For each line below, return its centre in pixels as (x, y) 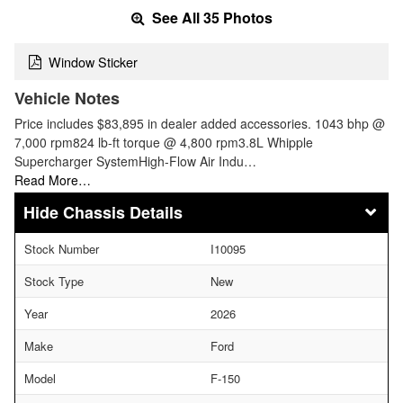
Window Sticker (93, 61)
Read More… (53, 179)
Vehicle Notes (67, 98)
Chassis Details (123, 212)
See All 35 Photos (210, 18)
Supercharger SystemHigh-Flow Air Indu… (135, 161)
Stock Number (62, 248)
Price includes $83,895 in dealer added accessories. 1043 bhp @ (200, 123)
